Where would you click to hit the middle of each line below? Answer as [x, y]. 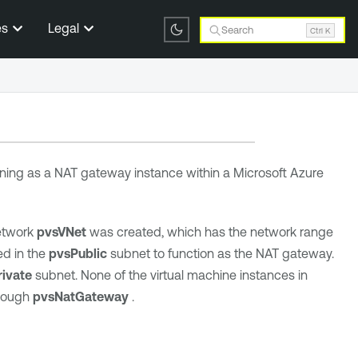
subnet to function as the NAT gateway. [222, 253]
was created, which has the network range [209, 232]
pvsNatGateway [82, 296]
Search [238, 30]
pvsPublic [79, 253]
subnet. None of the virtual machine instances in [169, 275]
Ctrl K [320, 30]
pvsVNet [61, 232]
